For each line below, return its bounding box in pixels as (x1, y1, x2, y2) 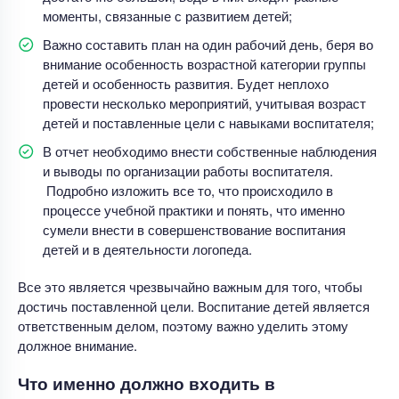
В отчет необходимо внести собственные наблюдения (43, 141, 377, 160)
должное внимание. (18, 335, 137, 354)
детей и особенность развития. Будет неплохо (43, 73, 329, 93)
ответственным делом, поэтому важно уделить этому (18, 315, 348, 335)
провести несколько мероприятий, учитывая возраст (43, 93, 366, 112)
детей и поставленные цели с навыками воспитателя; (43, 112, 374, 132)
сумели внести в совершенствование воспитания (43, 219, 346, 239)
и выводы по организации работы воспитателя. (43, 160, 333, 180)
